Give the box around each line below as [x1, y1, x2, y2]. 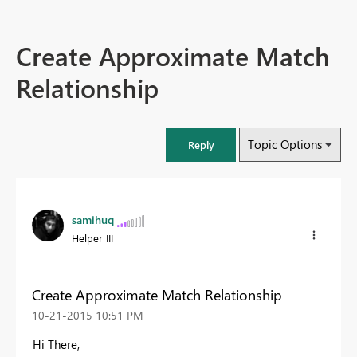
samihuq [72, 212, 114, 228]
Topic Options [248, 136, 322, 153]
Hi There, [33, 335, 80, 352]
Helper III [72, 231, 113, 245]
